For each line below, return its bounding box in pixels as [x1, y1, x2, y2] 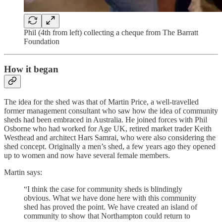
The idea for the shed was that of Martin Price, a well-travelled [4, 97, 199, 106]
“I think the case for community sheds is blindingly [24, 184, 182, 193]
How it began [4, 64, 58, 75]
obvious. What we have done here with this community [24, 193, 196, 202]
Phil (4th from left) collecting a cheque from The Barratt [24, 28, 198, 37]
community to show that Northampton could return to [24, 211, 190, 220]
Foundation [24, 37, 59, 46]
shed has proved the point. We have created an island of [24, 202, 197, 211]
